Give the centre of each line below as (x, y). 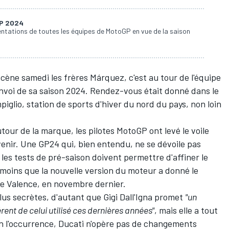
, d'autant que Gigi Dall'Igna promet (116, 197)
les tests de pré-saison (46, 157)
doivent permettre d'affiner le (149, 157)
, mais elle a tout (186, 210)
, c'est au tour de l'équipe (173, 77)
